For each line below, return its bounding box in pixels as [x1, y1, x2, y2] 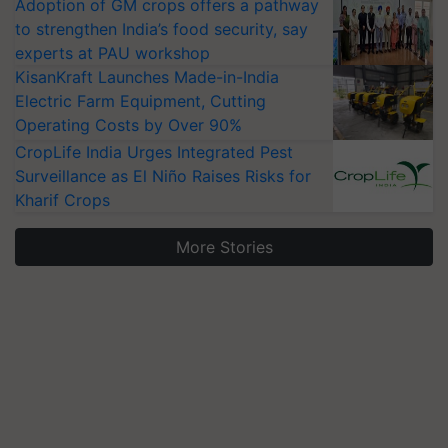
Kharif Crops [15, 189, 110, 210]
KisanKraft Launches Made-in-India [15, 66, 279, 87]
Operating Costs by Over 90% [15, 114, 242, 135]
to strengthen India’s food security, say [15, 18, 308, 39]
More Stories [175, 236, 273, 257]
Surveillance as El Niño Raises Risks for [15, 165, 311, 186]
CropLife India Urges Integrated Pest [15, 141, 293, 162]
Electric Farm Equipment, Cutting [15, 90, 266, 111]
